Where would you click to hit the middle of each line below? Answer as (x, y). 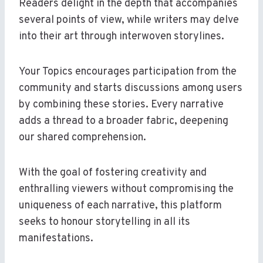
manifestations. (56, 239)
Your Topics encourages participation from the (128, 72)
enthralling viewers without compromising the (126, 190)
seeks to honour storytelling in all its (104, 222)
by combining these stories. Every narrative (121, 105)
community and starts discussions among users (131, 89)
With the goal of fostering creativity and (113, 173)
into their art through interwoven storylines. (122, 37)
